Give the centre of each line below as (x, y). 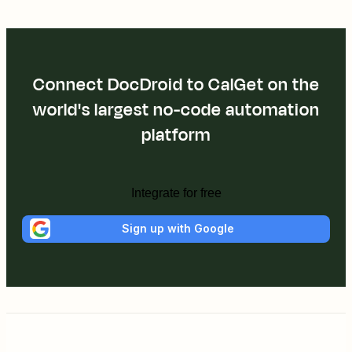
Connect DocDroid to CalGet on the (176, 84)
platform (176, 135)
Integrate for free (176, 192)
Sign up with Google (178, 229)
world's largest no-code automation (176, 110)
